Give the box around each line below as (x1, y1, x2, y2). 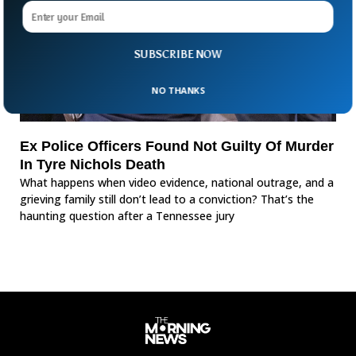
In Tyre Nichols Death (20, 157, 165, 173)
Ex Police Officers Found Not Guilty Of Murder (20, 138, 334, 155)
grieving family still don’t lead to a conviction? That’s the (20, 192, 314, 207)
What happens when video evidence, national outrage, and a (20, 175, 334, 191)
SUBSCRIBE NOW (133, 48, 222, 60)
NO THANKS (151, 83, 205, 95)
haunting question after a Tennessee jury (20, 208, 234, 224)
